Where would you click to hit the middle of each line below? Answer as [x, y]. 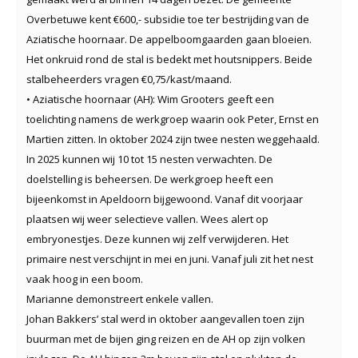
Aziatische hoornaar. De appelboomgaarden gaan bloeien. [169, 40]
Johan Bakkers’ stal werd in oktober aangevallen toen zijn [165, 319]
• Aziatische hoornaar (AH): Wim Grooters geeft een [150, 99]
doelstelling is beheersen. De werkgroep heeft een [150, 179]
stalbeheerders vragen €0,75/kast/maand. [129, 80]
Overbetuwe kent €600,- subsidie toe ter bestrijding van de [168, 20]
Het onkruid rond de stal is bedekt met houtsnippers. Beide [169, 60]
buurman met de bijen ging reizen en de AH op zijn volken [166, 339]
